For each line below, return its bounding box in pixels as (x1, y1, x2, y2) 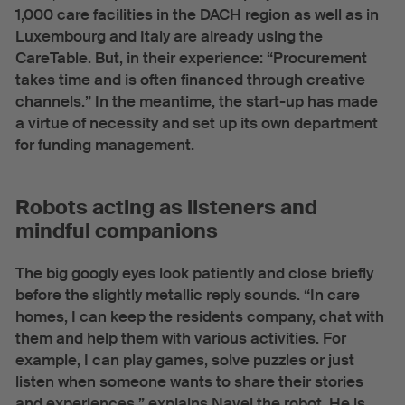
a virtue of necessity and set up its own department (14, 113, 378, 133)
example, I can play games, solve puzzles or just (14, 350, 354, 370)
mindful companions (14, 217, 218, 244)
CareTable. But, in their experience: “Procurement (14, 48, 367, 68)
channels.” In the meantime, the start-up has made (14, 91, 378, 111)
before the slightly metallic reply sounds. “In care (14, 285, 360, 305)
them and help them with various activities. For (14, 328, 346, 348)
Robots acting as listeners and (14, 193, 317, 221)
